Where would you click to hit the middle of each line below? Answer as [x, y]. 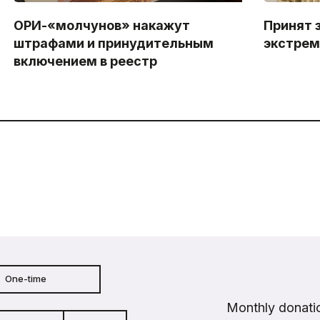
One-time [25, 279]
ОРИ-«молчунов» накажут [101, 26]
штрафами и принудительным [113, 44]
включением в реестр [85, 61]
